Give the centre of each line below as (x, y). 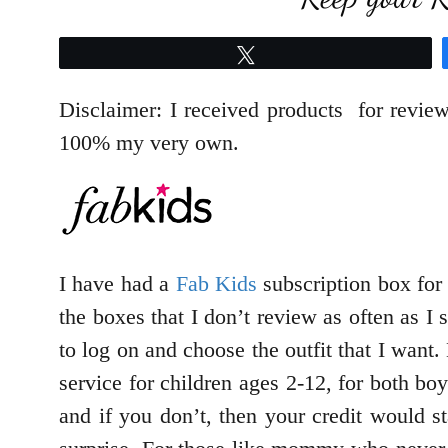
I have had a (117, 284)
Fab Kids (216, 284)
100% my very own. (152, 143)
